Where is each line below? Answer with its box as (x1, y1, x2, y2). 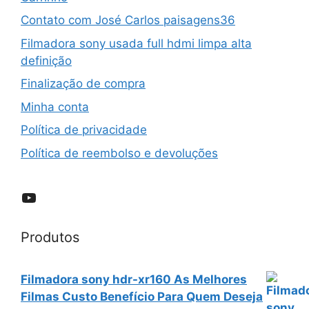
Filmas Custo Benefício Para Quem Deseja (21, 289, 263, 303)
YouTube (20, 186, 87, 207)
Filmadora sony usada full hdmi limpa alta (21, 36, 252, 50)
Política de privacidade (21, 123, 147, 137)
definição (21, 53, 72, 68)
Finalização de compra (21, 77, 146, 91)
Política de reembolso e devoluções (21, 146, 218, 160)
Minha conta (21, 99, 89, 114)
